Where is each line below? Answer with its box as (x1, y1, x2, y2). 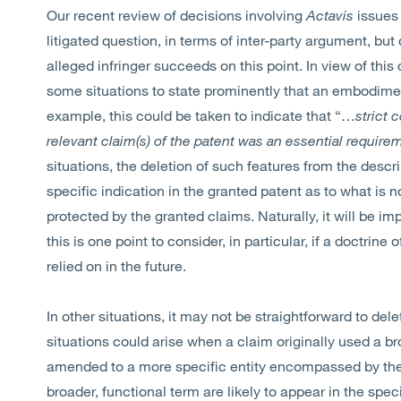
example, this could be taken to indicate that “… (47, 107, 355, 124)
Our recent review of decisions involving (47, 6, 306, 23)
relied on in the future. (47, 257, 186, 274)
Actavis (306, 6, 354, 23)
